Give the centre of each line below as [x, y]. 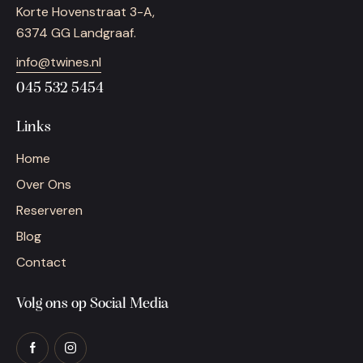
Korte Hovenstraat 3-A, [85, 12]
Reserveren [49, 210]
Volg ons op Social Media [92, 305]
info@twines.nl [59, 62]
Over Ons [44, 184]
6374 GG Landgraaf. [76, 33]
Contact [41, 262]
